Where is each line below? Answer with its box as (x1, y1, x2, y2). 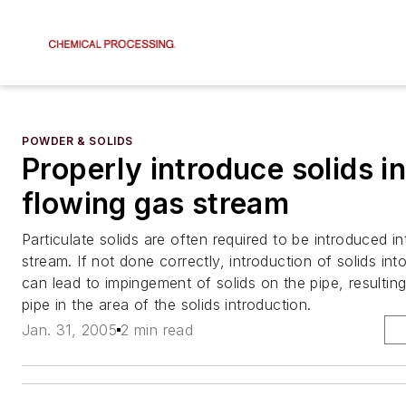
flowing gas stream (22, 186, 290, 221)
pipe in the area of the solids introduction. (22, 295, 312, 314)
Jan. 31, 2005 (22, 321, 118, 340)
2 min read (121, 321, 194, 340)
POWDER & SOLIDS (22, 134, 133, 148)
